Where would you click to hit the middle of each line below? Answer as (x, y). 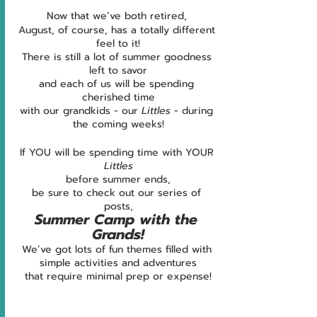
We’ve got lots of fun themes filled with (118, 250)
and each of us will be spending (118, 84)
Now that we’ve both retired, (118, 16)
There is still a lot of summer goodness (118, 57)
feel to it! (118, 44)
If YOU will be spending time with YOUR (118, 153)
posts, (118, 207)
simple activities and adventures (118, 263)
